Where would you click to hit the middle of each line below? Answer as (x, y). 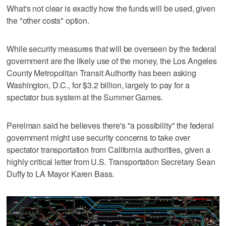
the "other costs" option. (48, 20)
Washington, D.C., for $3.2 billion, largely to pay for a (98, 85)
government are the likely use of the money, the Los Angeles (112, 61)
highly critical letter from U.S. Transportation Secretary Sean (111, 161)
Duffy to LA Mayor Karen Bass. (61, 174)
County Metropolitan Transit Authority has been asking (101, 73)
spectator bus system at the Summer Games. (85, 97)
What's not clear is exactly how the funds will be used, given (111, 8)
